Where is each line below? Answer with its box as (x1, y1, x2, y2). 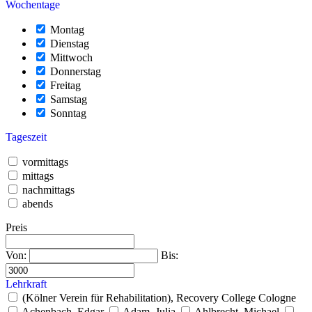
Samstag (50, 93, 87, 105)
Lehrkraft (6, 277, 47, 290)
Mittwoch (50, 51, 93, 63)
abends (22, 197, 53, 210)
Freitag (50, 79, 81, 91)
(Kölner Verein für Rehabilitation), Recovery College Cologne (22, 291, 296, 304)
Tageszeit (6, 130, 47, 143)
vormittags (22, 155, 68, 168)
